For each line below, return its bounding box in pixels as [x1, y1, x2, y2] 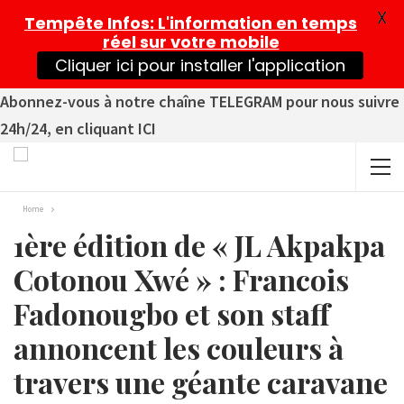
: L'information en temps [150, 12, 357, 34]
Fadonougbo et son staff [14, 294, 330, 333]
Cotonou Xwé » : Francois [14, 260, 349, 298]
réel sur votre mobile [102, 31, 280, 53]
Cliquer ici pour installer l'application [54, 54, 345, 77]
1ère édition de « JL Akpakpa [14, 225, 385, 264]
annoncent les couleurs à [14, 328, 344, 367]
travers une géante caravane [14, 363, 388, 401]
